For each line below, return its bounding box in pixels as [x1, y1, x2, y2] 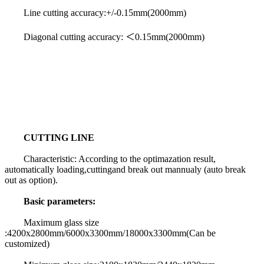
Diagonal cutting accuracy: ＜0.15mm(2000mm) [5, 32, 204, 42]
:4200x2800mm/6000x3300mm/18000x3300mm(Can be [5, 228, 216, 239]
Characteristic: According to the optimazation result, [5, 154, 216, 164]
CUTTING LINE [24, 133, 94, 143]
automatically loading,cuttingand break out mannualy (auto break [5, 164, 246, 175]
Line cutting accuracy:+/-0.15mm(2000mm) [5, 8, 186, 18]
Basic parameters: [24, 196, 95, 207]
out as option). [5, 175, 58, 186]
